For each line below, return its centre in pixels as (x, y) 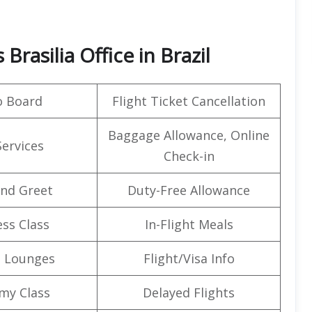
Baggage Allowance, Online (189, 135)
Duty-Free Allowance (189, 190)
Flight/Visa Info (189, 258)
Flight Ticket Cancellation (189, 101)
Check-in (189, 156)
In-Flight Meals (189, 224)
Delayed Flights (189, 292)
